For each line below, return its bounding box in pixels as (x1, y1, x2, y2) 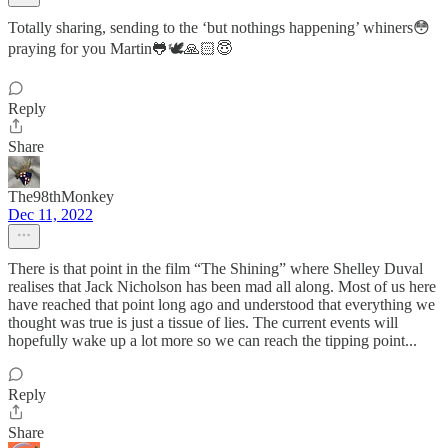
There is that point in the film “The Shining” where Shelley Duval (8, 260, 423, 277)
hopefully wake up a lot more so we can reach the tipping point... (8, 332, 417, 349)
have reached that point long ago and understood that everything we (8, 296, 435, 313)
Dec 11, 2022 (8, 206, 93, 223)
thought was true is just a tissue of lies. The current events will (8, 314, 398, 331)
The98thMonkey (8, 188, 114, 205)
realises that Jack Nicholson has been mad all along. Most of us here (8, 278, 436, 295)
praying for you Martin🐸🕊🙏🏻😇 (8, 40, 232, 57)
